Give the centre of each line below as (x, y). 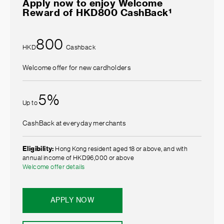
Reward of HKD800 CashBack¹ (97, 13)
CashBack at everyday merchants (74, 123)
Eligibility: (38, 149)
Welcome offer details (54, 167)
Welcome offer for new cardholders (77, 68)
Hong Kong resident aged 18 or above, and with (121, 149)
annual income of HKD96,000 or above (78, 158)
